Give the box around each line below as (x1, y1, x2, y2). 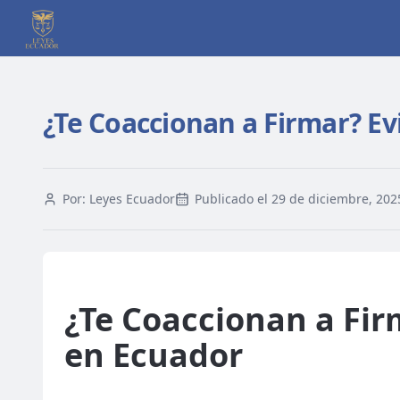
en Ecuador (64, 333, 243, 377)
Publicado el (195, 190, 271, 207)
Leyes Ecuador (89, 190, 175, 207)
